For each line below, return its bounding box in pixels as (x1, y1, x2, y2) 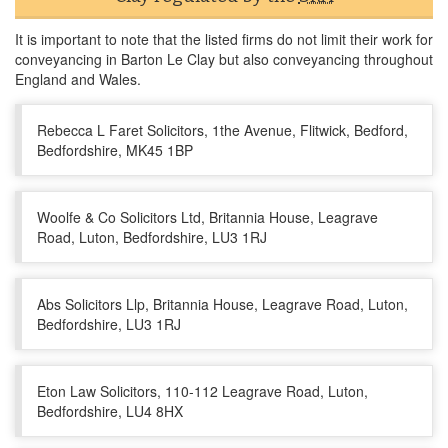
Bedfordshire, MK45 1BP (37, 140, 193, 160)
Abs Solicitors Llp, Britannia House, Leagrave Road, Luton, (37, 294, 408, 314)
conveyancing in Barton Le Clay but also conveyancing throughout (15, 49, 433, 69)
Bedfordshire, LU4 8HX (37, 401, 183, 421)
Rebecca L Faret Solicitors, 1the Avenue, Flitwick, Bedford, (37, 120, 408, 140)
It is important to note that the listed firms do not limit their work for (15, 29, 433, 49)
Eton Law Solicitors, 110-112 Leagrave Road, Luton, (37, 381, 368, 401)
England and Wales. (15, 69, 141, 89)
